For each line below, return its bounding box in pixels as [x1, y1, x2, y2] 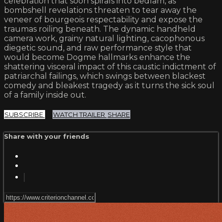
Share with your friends [4, 132, 89, 141]
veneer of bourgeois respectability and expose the [4, 15, 203, 25]
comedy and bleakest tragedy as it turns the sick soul [4, 81, 215, 91]
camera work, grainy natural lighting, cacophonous [4, 34, 205, 44]
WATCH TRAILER [53, 111, 107, 119]
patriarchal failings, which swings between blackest [4, 71, 206, 81]
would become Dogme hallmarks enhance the [4, 53, 190, 62]
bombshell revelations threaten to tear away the [4, 5, 197, 15]
